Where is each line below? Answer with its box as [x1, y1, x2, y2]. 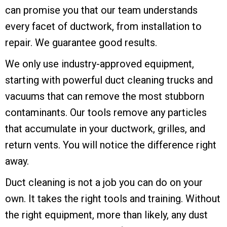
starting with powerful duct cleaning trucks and [5, 74, 213, 87]
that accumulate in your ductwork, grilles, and [5, 123, 205, 135]
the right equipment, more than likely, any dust [5, 209, 208, 221]
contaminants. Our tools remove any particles [5, 106, 207, 119]
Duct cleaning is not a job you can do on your [5, 176, 203, 189]
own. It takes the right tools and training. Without [5, 193, 220, 205]
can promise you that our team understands [5, 4, 198, 17]
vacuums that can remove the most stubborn [5, 90, 204, 103]
